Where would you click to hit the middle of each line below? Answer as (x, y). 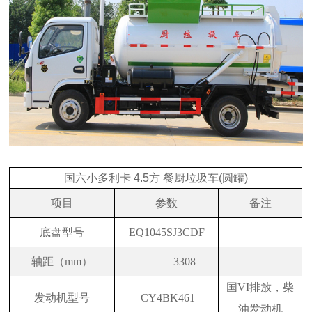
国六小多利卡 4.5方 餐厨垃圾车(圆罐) (156, 178)
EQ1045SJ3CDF (166, 233)
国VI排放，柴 (260, 288)
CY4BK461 (167, 298)
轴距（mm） (62, 262)
